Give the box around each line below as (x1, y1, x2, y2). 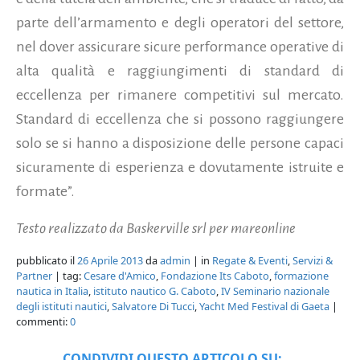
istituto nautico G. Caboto (93, 283, 216, 298)
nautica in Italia (16, 283, 88, 298)
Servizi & (292, 252, 333, 268)
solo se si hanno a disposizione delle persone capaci (16, 134, 344, 151)
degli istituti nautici (16, 298, 107, 313)
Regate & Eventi (212, 252, 288, 268)
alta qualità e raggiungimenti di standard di (16, 62, 344, 79)
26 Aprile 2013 (77, 252, 143, 268)
